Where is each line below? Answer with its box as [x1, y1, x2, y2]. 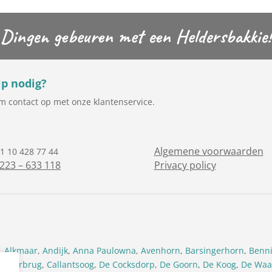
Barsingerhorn [185, 244, 245, 256]
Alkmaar [4, 244, 38, 256]
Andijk [42, 244, 69, 256]
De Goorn [160, 258, 199, 270]
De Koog [203, 258, 237, 270]
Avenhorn [141, 244, 181, 256]
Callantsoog [47, 258, 95, 270]
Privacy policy [154, 158, 216, 172]
